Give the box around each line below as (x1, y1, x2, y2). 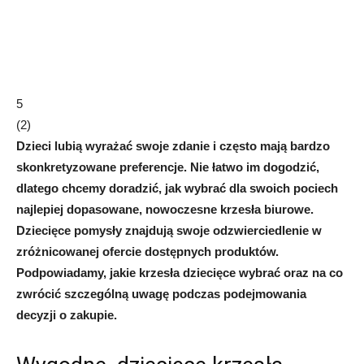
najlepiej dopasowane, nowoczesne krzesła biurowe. (16, 201, 314, 216)
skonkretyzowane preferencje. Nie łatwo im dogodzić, (16, 159, 319, 174)
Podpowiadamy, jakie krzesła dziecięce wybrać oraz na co (16, 265, 343, 279)
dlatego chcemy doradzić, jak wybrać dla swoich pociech (16, 180, 338, 195)
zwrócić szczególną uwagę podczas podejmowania (16, 286, 306, 301)
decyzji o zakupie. (16, 307, 117, 322)
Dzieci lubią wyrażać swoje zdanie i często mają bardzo (16, 138, 330, 153)
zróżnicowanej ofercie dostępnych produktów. (16, 244, 279, 258)
